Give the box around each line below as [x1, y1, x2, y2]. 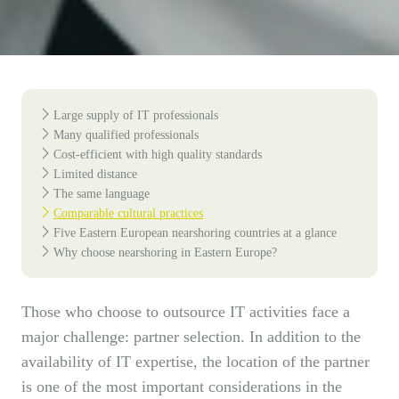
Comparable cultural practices [53, 206, 203, 221]
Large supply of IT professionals [53, 108, 218, 123]
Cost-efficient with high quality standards [53, 147, 262, 162]
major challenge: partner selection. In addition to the [21, 328, 361, 346]
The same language [53, 186, 150, 201]
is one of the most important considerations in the [21, 378, 342, 396]
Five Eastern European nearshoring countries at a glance [53, 225, 337, 240]
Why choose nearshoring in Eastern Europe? [53, 245, 277, 260]
